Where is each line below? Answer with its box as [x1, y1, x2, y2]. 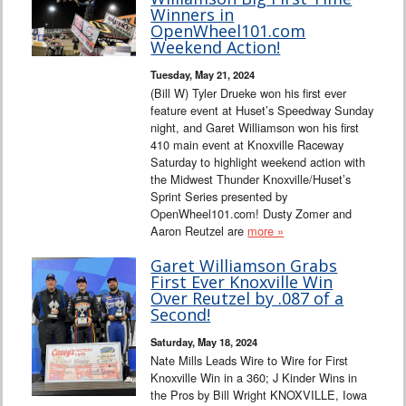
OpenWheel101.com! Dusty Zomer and [150, 204, 353, 222]
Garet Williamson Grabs [150, 254, 338, 276]
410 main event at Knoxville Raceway [150, 135, 344, 153]
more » [247, 221, 285, 239]
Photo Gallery [31, 131, 102, 150]
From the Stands [31, 88, 119, 106]
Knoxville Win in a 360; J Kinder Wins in [150, 368, 358, 386]
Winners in [150, 3, 235, 25]
